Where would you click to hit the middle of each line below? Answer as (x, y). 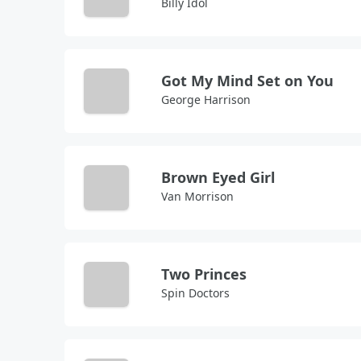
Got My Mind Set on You (247, 81)
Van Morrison (197, 196)
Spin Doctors (195, 293)
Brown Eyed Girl (218, 177)
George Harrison (206, 100)
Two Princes (204, 274)
